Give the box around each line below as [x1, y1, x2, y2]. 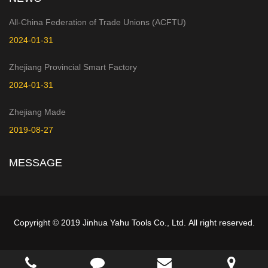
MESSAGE [9, 157, 62, 169]
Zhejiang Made [9, 107, 66, 117]
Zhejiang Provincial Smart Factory [9, 62, 137, 72]
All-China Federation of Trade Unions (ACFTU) [9, 17, 186, 27]
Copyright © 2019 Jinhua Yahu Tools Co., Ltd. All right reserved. [13, 218, 255, 227]
